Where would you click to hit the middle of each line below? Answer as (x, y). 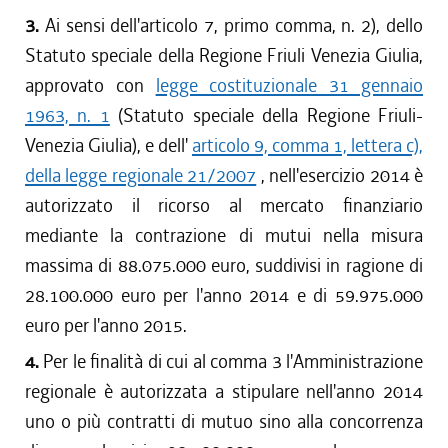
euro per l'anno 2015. (106, 325)
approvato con (90, 85)
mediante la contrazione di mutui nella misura (224, 235)
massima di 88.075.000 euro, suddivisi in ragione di (224, 265)
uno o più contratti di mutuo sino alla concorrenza (224, 421)
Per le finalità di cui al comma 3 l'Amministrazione (233, 361)
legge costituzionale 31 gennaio (289, 85)
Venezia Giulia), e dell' (108, 145)
